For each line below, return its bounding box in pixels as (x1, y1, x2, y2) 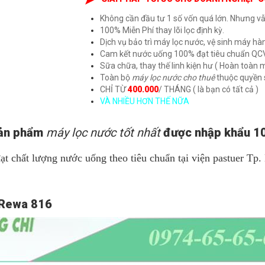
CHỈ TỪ (100, 85, 128, 94)
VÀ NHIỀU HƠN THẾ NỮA (100, 96, 189, 106)
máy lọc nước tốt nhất (46, 125, 160, 140)
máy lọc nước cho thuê (132, 73, 215, 82)
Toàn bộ (100, 73, 132, 82)
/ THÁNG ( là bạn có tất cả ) (159, 85, 258, 94)
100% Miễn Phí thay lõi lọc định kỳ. (100, 25, 224, 35)
